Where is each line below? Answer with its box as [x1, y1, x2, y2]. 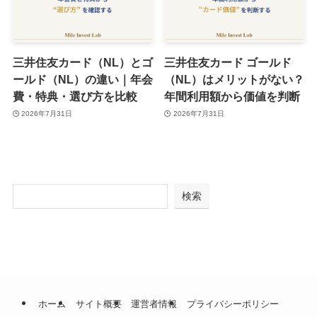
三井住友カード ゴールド [164, 56, 292, 69]
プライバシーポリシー [186, 299, 279, 310]
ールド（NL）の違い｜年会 [12, 73, 153, 86]
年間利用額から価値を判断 [164, 90, 301, 103]
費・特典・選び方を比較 [12, 90, 137, 103]
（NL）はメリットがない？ [164, 73, 305, 86]
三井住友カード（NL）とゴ [12, 56, 153, 69]
